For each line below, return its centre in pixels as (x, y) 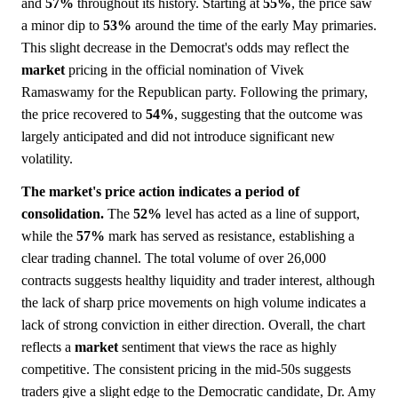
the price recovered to (84, 114)
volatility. (47, 158)
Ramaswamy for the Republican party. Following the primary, (195, 92)
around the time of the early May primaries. (254, 25)
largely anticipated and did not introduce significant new (178, 136)
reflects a (48, 346)
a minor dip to (62, 25)
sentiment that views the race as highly (227, 346)
